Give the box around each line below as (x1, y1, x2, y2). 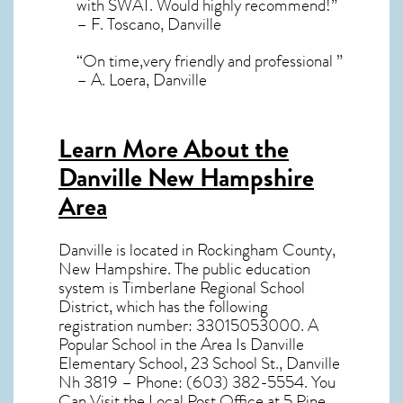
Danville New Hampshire (58, 158, 314, 197)
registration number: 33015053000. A (58, 312, 318, 338)
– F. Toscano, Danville (76, 12, 221, 37)
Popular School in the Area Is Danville (58, 331, 304, 357)
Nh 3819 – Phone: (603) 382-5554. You (58, 369, 336, 395)
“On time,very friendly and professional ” (76, 49, 343, 74)
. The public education (167, 255, 310, 282)
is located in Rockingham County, (112, 237, 336, 263)
